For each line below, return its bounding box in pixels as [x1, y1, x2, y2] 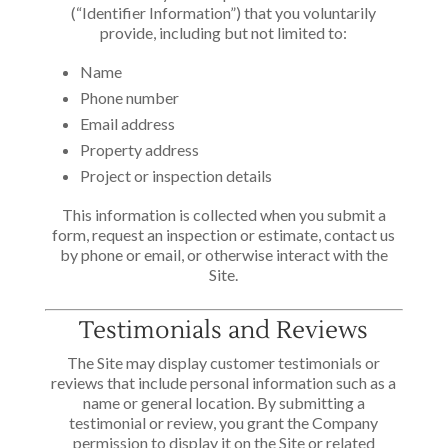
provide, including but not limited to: [100, 23, 348, 42]
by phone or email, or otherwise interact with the [59, 245, 388, 264]
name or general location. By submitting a [82, 393, 365, 412]
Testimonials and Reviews [79, 315, 369, 346]
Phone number [79, 88, 179, 107]
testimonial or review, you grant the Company [69, 413, 379, 432]
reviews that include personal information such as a [51, 373, 397, 392]
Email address [79, 114, 175, 133]
